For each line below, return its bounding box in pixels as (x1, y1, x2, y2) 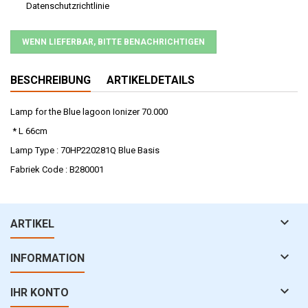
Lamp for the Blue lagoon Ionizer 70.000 (10, 106, 168, 117)
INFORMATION (10, 251, 85, 265)
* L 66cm (10, 125, 47, 136)
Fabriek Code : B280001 (10, 164, 104, 175)
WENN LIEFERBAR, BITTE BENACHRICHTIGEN (22, 36, 205, 47)
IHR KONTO (10, 285, 69, 299)
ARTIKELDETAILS (107, 73, 195, 87)
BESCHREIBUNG (10, 73, 91, 87)
